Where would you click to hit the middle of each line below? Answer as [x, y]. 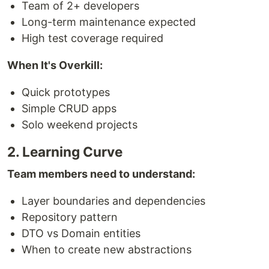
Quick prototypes [66, 92]
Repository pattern [70, 217]
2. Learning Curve [65, 152]
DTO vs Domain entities [81, 233]
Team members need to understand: [101, 174]
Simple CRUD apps [69, 108]
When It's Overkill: [55, 65]
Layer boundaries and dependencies [113, 201]
